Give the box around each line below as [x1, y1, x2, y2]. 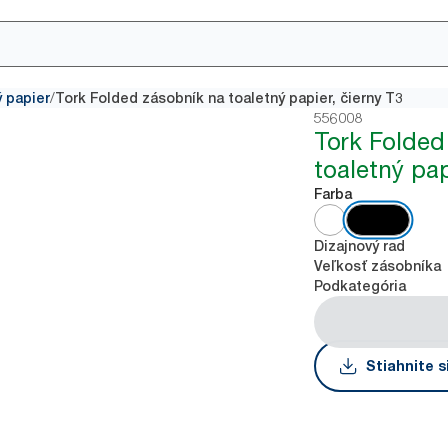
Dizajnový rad [314, 238, 406, 254]
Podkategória [314, 278, 407, 294]
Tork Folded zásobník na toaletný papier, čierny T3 [55, 90, 403, 106]
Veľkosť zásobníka [314, 258, 442, 274]
